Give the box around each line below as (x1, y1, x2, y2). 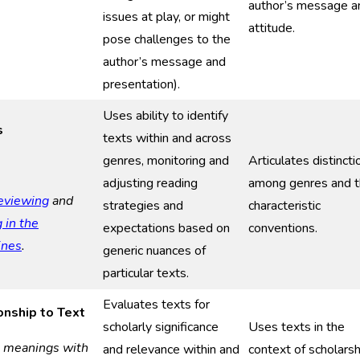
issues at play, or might (103, 8, 230, 26)
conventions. (248, 219, 317, 237)
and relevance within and (103, 341, 239, 358)
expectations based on (103, 219, 230, 237)
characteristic (248, 197, 321, 215)
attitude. (248, 19, 295, 37)
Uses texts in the (248, 318, 345, 336)
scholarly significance (103, 318, 219, 336)
